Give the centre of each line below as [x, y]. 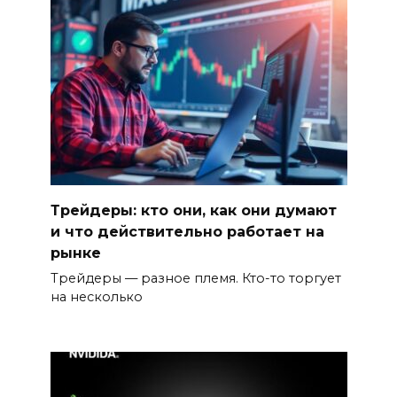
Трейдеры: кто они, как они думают [193, 210]
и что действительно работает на [187, 231]
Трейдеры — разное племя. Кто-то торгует [195, 278]
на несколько [96, 296]
